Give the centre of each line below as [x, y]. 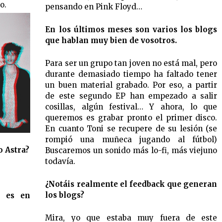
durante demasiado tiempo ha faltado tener [131, 74]
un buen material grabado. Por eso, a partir [131, 85]
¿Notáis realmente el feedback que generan [131, 184]
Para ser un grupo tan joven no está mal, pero [131, 63]
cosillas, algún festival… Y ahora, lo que [131, 107]
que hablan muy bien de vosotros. [111, 40]
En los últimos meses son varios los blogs [131, 29]
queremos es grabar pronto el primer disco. [131, 117]
